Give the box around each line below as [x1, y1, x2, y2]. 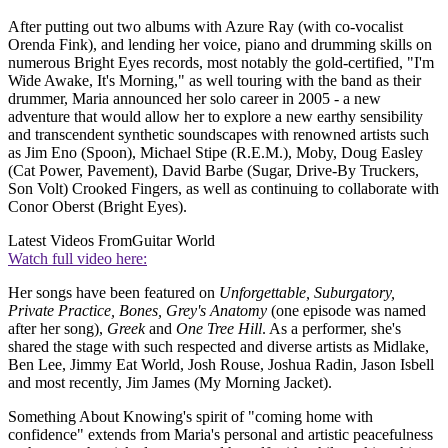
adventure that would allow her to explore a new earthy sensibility [8, 108, 423, 126]
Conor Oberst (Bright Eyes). [8, 198, 187, 216]
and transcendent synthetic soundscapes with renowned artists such [8, 126, 429, 144]
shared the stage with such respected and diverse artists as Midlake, [8, 338, 429, 356]
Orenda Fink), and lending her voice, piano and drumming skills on [8, 36, 432, 54]
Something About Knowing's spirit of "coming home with [8, 408, 373, 426]
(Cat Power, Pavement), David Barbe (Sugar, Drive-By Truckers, [8, 162, 419, 180]
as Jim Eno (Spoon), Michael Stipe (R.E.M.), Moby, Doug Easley [8, 144, 423, 162]
